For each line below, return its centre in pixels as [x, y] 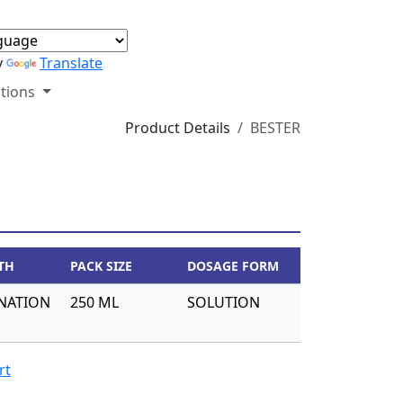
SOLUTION [224, 302]
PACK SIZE [101, 266]
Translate [71, 63]
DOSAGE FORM [233, 266]
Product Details [178, 128]
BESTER [275, 128]
